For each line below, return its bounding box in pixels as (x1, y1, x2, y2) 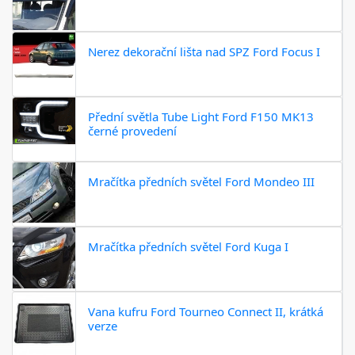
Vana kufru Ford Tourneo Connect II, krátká (88, 303, 323, 319)
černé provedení (88, 123, 177, 139)
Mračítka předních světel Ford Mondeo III (88, 174, 315, 189)
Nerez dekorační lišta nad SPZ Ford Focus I (88, 44, 320, 59)
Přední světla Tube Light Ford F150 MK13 (88, 109, 314, 124)
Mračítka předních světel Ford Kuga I (88, 239, 288, 254)
